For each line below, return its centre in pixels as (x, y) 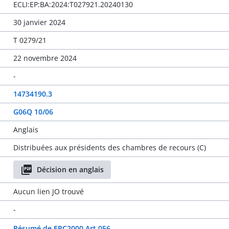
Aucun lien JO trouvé (48, 191)
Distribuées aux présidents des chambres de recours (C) (109, 147)
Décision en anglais (70, 169)
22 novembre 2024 (45, 58)
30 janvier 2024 (39, 22)
